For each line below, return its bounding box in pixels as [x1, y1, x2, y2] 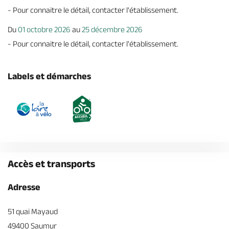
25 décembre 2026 [82, 25, 143, 34]
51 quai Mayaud [8, 207, 58, 216]
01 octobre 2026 [18, 25, 71, 34]
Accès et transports [8, 158, 95, 169]
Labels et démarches [8, 71, 91, 81]
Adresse [8, 182, 40, 192]
